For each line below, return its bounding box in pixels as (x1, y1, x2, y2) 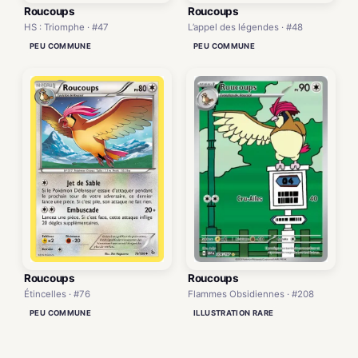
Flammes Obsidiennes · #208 (188, 288, 314, 300)
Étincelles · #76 (24, 288, 90, 300)
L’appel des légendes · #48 (188, 21, 303, 33)
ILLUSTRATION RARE (193, 308, 274, 317)
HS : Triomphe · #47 (24, 21, 109, 33)
